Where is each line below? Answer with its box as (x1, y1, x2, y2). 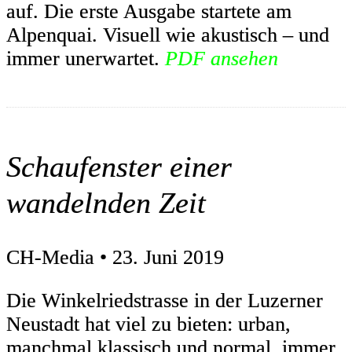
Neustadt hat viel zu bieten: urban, (6, 313, 291, 336)
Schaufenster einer (6, 149, 232, 183)
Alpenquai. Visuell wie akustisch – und (6, 24, 329, 47)
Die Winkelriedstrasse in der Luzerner (6, 289, 323, 313)
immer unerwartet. (6, 47, 165, 71)
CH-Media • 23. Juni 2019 (6, 245, 224, 269)
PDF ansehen (165, 47, 278, 71)
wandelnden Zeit (6, 185, 206, 219)
